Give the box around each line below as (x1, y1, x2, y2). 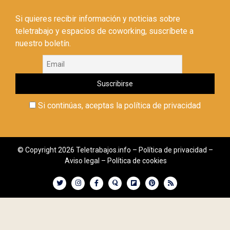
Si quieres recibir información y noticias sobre (15, 13, 180, 24)
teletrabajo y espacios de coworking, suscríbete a (15, 26, 194, 36)
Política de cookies (107, 156, 167, 165)
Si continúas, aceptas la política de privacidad (36, 100, 201, 110)
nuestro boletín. (15, 38, 71, 48)
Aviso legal (65, 156, 100, 165)
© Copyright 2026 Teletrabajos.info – (17, 145, 139, 154)
